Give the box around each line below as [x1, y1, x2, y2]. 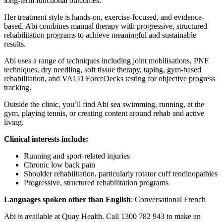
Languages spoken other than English [4, 195, 131, 204]
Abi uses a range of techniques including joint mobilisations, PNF [4, 56, 209, 65]
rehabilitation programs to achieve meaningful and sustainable [4, 30, 196, 39]
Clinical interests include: [4, 134, 88, 143]
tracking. [4, 83, 31, 92]
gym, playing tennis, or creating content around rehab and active [4, 109, 204, 117]
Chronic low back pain [24, 160, 95, 169]
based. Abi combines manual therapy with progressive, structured [4, 21, 207, 30]
